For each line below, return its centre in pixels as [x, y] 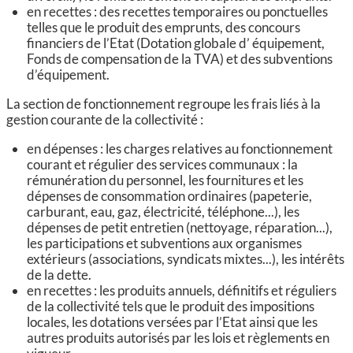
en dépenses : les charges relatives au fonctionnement [179, 149]
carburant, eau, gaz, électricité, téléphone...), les [163, 212]
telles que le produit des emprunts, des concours [163, 28]
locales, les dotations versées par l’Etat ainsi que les [172, 322]
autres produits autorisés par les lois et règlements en [178, 338]
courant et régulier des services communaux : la [162, 165]
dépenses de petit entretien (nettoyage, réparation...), [179, 228]
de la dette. [59, 275]
